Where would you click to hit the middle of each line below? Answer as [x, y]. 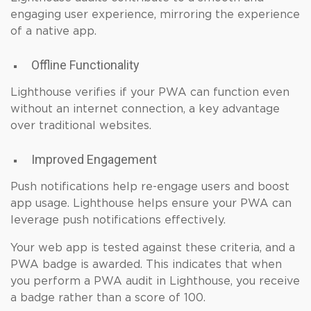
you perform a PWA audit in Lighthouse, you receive [155, 281]
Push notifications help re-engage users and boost [150, 187]
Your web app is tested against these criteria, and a [153, 248]
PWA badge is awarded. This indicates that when [146, 264]
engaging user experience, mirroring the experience [155, 15]
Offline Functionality [85, 65]
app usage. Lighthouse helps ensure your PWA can [151, 203]
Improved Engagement [94, 159]
